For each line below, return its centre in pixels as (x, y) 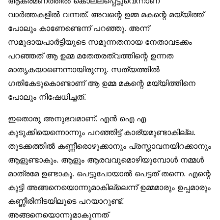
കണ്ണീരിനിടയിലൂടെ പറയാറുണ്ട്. (66, 201)
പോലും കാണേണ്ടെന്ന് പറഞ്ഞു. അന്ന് (79, 28)
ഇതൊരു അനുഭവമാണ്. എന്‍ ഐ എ (77, 119)
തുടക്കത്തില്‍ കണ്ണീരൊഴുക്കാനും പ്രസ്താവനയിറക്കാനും (110, 146)
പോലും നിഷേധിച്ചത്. (47, 97)
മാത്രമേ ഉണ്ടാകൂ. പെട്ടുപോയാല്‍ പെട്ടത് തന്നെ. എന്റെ (109, 174)
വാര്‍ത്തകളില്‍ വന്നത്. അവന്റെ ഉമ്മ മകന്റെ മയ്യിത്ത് (106, 14)
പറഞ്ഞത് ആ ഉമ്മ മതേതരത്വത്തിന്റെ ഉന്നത (91, 56)
